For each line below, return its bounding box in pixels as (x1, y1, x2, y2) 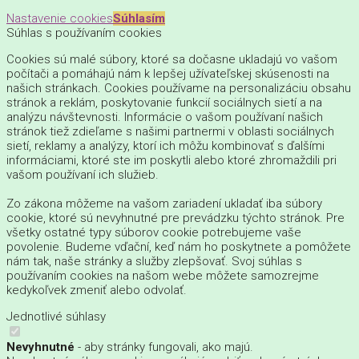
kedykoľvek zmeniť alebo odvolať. (6, 282, 187, 297)
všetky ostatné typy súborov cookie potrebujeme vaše (6, 224, 301, 240)
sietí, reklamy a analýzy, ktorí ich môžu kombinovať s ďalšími (6, 138, 325, 153)
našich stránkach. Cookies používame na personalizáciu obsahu (6, 80, 351, 95)
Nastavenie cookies (6, 10, 113, 26)
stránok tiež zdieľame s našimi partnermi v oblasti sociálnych (6, 123, 334, 139)
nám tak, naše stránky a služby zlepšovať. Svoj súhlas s (6, 253, 302, 268)
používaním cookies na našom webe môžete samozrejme (6, 268, 319, 283)
